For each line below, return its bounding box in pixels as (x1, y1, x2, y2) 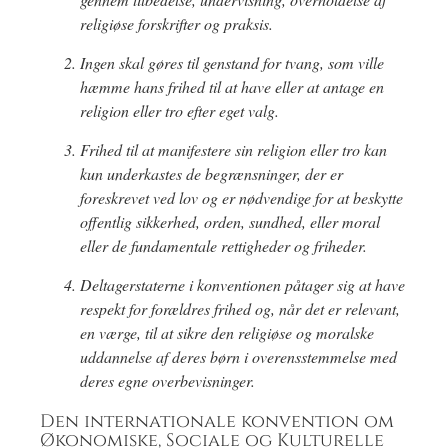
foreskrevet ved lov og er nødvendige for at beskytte (80, 187, 403, 209)
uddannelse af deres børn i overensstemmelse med (80, 346, 397, 368)
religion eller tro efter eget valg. (80, 100, 279, 122)
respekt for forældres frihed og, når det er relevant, (80, 298, 400, 320)
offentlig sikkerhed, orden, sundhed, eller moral (80, 211, 380, 233)
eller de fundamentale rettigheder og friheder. (80, 235, 367, 257)
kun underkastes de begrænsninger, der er (80, 163, 343, 185)
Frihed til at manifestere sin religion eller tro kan (80, 139, 387, 161)
